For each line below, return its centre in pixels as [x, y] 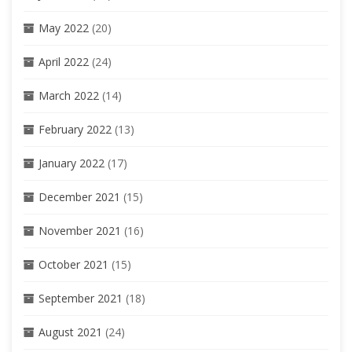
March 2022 [69, 95]
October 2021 [73, 264]
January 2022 [71, 163]
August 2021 [70, 332]
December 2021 [79, 196]
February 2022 [75, 129]
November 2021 [80, 230]
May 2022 [64, 27]
